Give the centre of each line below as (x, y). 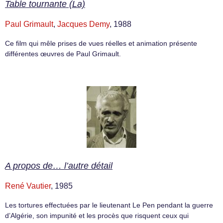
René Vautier (28, 186)
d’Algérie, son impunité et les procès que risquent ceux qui (97, 215)
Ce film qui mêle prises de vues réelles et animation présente (101, 43)
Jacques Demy (83, 24)
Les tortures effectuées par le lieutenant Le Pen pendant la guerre (109, 205)
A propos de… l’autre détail (59, 166)
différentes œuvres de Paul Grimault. (63, 54)
